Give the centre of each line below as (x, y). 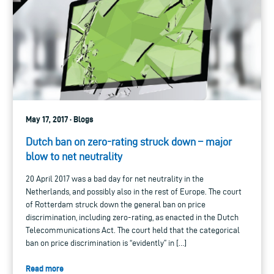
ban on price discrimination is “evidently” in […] (106, 243)
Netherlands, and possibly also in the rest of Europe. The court (134, 191)
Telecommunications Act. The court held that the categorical (133, 230)
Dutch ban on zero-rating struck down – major (129, 141)
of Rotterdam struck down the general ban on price (116, 204)
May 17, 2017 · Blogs (60, 119)
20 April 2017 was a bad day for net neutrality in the (115, 179)
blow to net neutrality (74, 156)
